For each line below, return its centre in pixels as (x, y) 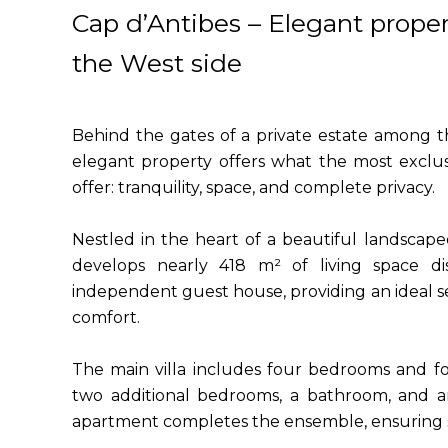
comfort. (106, 317)
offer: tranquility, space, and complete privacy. (253, 187)
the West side (157, 63)
